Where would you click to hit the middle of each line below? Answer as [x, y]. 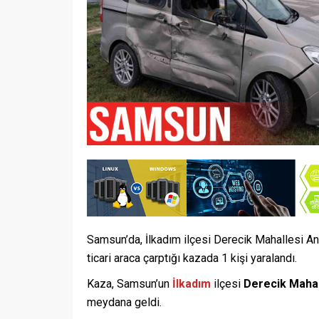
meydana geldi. [124, 302]
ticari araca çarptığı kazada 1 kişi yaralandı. [192, 258]
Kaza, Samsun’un [130, 283]
